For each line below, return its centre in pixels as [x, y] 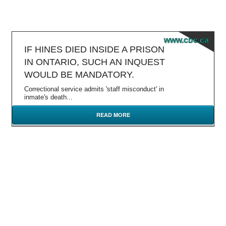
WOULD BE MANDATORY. [79, 75]
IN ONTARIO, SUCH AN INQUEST [95, 62]
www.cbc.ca [186, 40]
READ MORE [113, 115]
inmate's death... [48, 97]
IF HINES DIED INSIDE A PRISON [94, 49]
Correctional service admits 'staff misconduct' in [94, 89]
